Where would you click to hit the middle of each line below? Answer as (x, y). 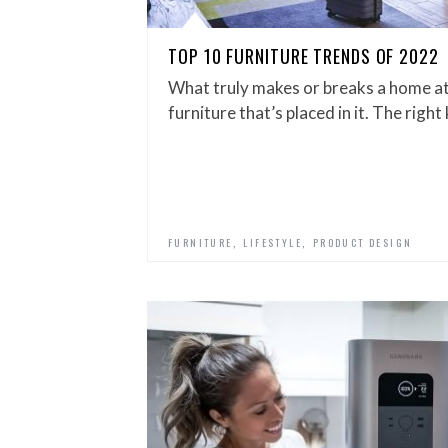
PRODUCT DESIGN (362, 242)
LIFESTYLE (273, 242)
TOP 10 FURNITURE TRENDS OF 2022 (303, 56)
